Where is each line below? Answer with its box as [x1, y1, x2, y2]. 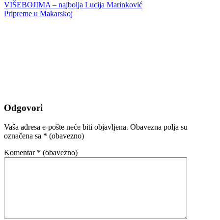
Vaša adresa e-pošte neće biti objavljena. [4, 123, 128, 132]
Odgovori [4, 103, 43, 113]
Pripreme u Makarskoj [4, 9, 73, 18]
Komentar [4, 148, 37, 157]
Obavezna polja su [130, 123, 188, 132]
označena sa [4, 132, 43, 140]
